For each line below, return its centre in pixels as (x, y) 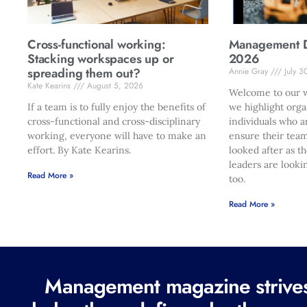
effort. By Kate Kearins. (79, 150)
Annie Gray (249, 72)
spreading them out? (84, 74)
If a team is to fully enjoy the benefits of (116, 107)
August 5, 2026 (114, 86)
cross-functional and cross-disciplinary (114, 122)
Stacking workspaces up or (101, 59)
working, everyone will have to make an (117, 136)
